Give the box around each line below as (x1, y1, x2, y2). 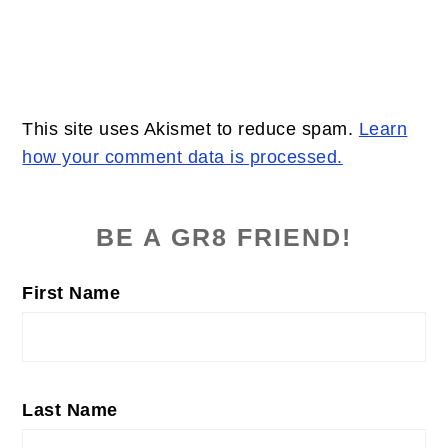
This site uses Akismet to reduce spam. (22, 119, 359, 140)
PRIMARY (21, 186, 175, 219)
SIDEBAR (21, 221, 173, 254)
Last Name (22, 400, 118, 421)
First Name (22, 283, 121, 304)
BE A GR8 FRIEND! (96, 224, 352, 252)
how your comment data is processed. (22, 147, 343, 168)
